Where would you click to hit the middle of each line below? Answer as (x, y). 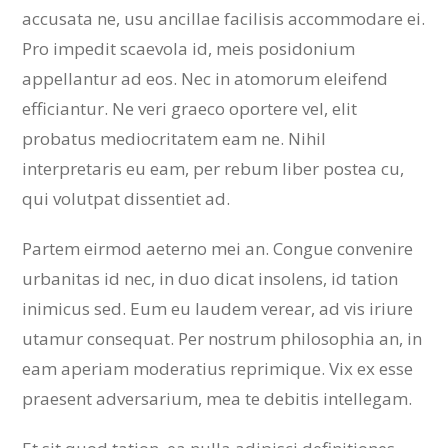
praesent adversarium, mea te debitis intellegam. (217, 398)
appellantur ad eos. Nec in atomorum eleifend (205, 78)
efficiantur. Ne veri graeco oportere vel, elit (190, 108)
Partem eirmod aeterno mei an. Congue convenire (218, 248)
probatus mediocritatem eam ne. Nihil (174, 138)
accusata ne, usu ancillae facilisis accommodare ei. (224, 18)
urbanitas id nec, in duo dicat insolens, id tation (210, 278)
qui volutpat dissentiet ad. (126, 198)
